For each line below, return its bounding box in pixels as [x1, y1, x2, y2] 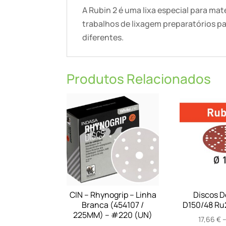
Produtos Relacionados [67, 69, 211, 88]
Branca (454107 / [82, 199, 144, 210]
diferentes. [82, 32, 124, 43]
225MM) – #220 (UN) [73, 209, 153, 220]
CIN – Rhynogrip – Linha [69, 189, 156, 200]
